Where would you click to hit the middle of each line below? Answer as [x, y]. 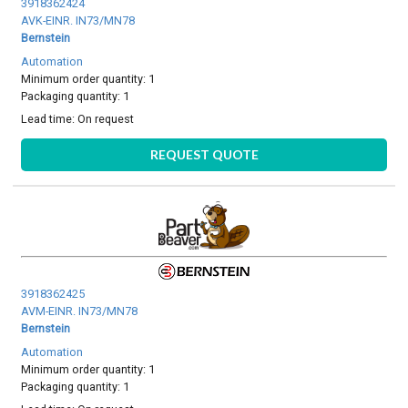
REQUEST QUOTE [204, 155]
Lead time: [50, 118]
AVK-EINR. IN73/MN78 [78, 21]
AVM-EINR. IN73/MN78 [80, 311]
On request [106, 118]
